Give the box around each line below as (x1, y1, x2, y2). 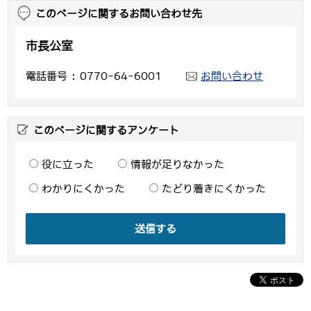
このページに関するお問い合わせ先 (35, 8, 203, 19)
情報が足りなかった (131, 159, 225, 170)
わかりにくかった (42, 183, 126, 194)
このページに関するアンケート (33, 125, 180, 136)
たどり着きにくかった (162, 183, 267, 194)
